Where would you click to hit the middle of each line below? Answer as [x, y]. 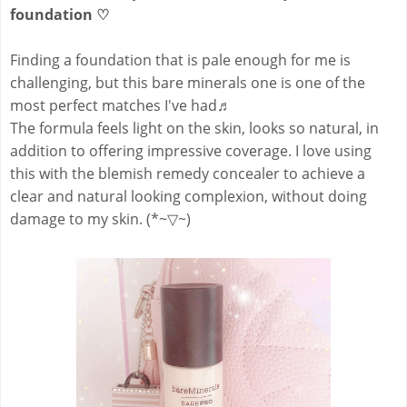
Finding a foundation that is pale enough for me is [180, 60]
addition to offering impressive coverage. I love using [191, 151]
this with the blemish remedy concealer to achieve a [188, 174]
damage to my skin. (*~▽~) [100, 219]
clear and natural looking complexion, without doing [189, 197]
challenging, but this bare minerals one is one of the [188, 83]
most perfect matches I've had [114, 106]
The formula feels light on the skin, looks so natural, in [194, 129]
